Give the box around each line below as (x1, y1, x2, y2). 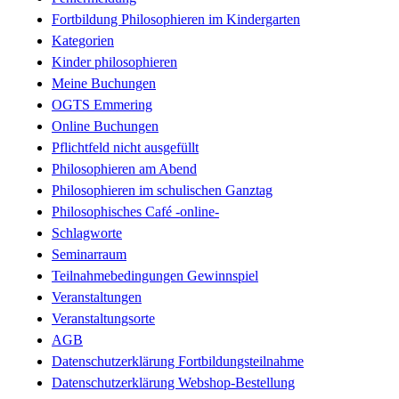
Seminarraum (52, 247, 126, 263)
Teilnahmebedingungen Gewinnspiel (52, 268, 258, 284)
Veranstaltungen (52, 289, 142, 305)
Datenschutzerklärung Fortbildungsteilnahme (52, 354, 304, 370)
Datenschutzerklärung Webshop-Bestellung (52, 375, 295, 391)
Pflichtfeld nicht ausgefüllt (52, 140, 199, 156)
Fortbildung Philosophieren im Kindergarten (52, 12, 300, 28)
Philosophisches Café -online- (52, 204, 219, 220)
